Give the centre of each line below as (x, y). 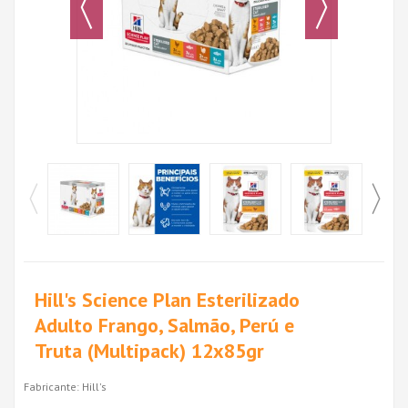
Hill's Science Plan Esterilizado (167, 299)
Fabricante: (51, 386)
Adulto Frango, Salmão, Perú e (164, 325)
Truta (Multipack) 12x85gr (149, 350)
